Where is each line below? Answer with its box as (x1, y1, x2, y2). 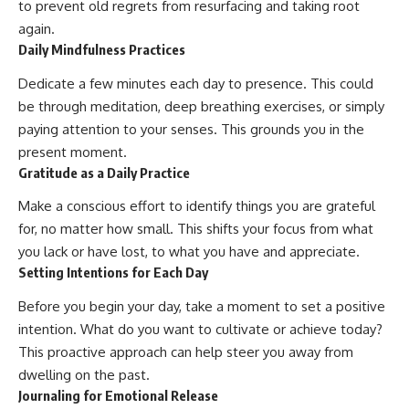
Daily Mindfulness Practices (18, 41, 185, 58)
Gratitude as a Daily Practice (18, 163, 190, 181)
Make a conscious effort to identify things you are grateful (18, 197, 375, 215)
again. (18, 20, 55, 38)
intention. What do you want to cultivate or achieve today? (18, 320, 383, 338)
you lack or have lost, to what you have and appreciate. (18, 243, 360, 261)
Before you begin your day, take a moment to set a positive (18, 297, 385, 315)
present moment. (18, 142, 127, 161)
